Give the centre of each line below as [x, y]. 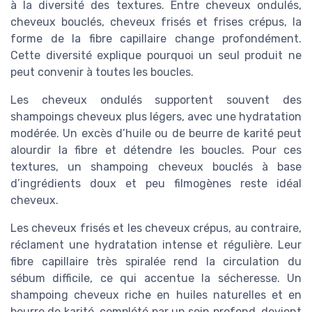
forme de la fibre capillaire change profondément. [156, 39]
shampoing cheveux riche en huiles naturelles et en [156, 295]
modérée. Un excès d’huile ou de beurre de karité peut [156, 134]
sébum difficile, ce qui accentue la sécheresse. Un [156, 279]
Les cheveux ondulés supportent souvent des [156, 100]
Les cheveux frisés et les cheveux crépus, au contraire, [156, 228]
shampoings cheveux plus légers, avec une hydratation [156, 117]
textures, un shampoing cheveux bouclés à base [156, 167]
